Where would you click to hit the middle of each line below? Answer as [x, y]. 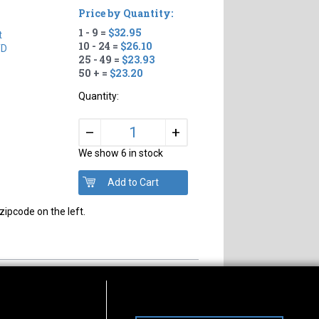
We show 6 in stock [120, 153]
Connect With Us [152, 308]
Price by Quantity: [125, 13]
